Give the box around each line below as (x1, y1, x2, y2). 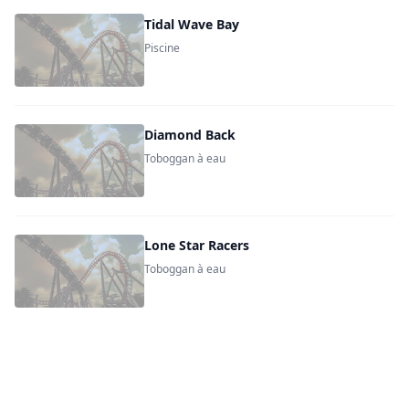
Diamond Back (144, 126, 236, 143)
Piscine (144, 40, 181, 56)
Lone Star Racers (144, 236, 250, 254)
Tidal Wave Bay (144, 16, 240, 33)
